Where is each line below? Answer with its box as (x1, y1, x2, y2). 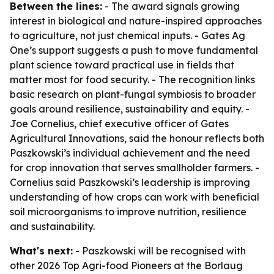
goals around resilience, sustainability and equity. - (10, 103, 250, 115)
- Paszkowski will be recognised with (73, 245, 246, 257)
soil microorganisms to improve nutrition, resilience (10, 206, 246, 218)
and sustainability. (10, 220, 95, 232)
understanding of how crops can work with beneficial (10, 191, 259, 203)
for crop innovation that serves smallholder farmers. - (10, 161, 259, 174)
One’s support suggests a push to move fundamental (10, 44, 258, 56)
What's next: (10, 245, 73, 257)
